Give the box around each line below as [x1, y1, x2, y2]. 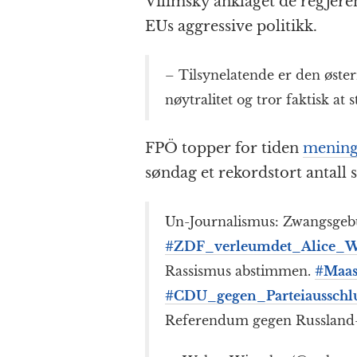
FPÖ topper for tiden [145, 139, 303, 158]
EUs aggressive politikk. [145, 18, 317, 36]
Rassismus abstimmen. [165, 263, 315, 280]
